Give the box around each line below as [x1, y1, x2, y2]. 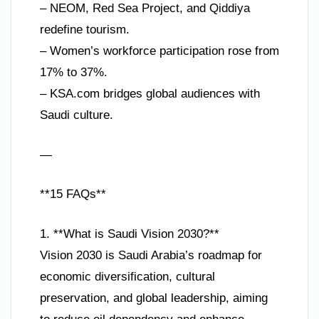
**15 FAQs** [40, 187, 106, 202]
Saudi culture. [40, 108, 113, 122]
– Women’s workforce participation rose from [40, 44, 279, 58]
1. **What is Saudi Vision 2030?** [40, 226, 219, 241]
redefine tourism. [40, 23, 130, 37]
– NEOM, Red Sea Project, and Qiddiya [40, 1, 250, 16]
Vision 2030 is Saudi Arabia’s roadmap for [40, 248, 262, 262]
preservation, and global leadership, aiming [40, 291, 268, 305]
